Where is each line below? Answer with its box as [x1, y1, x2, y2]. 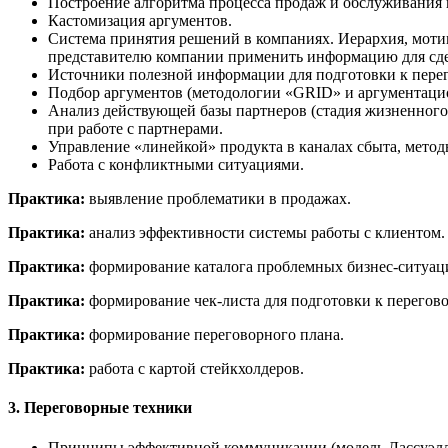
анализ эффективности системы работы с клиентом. [89, 224, 445, 241]
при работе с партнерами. [48, 120, 223, 137]
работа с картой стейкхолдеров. [89, 360, 304, 377]
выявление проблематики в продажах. [89, 190, 351, 207]
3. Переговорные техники [8, 399, 192, 417]
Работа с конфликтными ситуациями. [48, 156, 304, 173]
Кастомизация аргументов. [48, 12, 232, 29]
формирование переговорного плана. [89, 326, 344, 343]
